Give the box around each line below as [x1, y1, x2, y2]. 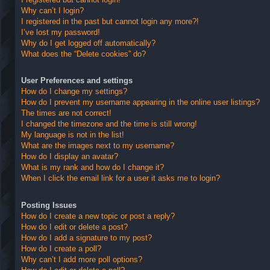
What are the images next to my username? [21, 141, 174, 151]
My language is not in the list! [21, 130, 124, 140]
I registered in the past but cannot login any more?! [21, 16, 199, 26]
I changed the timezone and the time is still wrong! [21, 119, 197, 129]
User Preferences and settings [21, 76, 133, 86]
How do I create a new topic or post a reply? [21, 211, 175, 221]
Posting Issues [21, 200, 77, 210]
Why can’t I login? [21, 5, 84, 15]
